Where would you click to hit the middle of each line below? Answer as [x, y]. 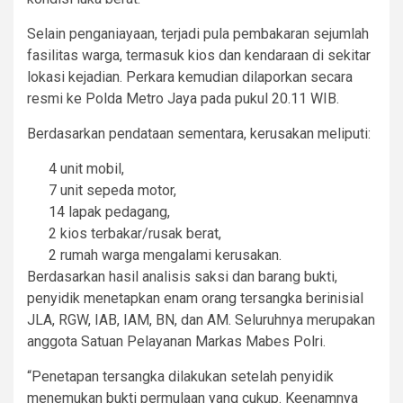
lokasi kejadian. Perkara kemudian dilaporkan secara [190, 76]
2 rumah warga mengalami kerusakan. [165, 255]
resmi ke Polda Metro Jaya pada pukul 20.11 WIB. [183, 98]
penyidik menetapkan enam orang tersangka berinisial [195, 298]
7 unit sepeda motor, [112, 190]
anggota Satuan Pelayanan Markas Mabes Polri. [176, 341]
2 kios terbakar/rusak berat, [135, 233]
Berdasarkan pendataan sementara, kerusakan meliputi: [199, 133]
